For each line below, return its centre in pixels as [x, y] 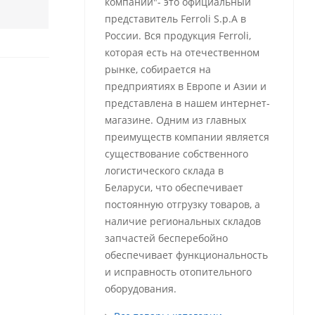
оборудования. [140, 289]
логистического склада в [164, 171]
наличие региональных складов [182, 221]
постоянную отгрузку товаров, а [182, 204]
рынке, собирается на [157, 69]
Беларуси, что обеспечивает [174, 187]
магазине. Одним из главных [175, 120]
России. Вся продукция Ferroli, [178, 36]
